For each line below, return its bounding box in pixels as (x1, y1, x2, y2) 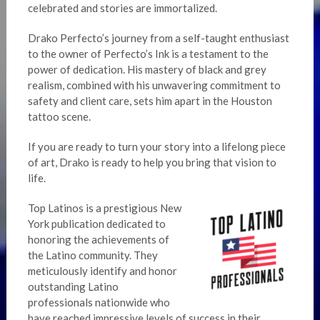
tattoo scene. (27, 110, 91, 124)
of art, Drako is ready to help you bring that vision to (27, 156, 276, 169)
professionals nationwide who (27, 296, 170, 309)
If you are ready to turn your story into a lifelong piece (27, 140, 286, 154)
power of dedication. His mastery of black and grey (27, 63, 266, 76)
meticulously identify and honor (27, 264, 177, 278)
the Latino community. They (27, 249, 158, 262)
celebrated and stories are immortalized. (27, 1, 217, 15)
